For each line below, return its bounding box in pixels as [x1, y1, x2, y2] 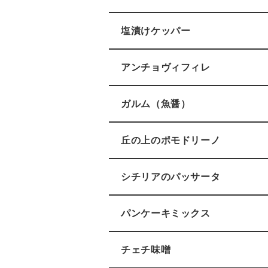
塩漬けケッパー [121, 26, 191, 36]
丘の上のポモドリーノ [121, 135, 221, 145]
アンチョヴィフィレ [121, 62, 211, 72]
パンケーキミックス [121, 208, 211, 218]
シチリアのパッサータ [121, 172, 221, 182]
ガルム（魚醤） [121, 99, 191, 109]
